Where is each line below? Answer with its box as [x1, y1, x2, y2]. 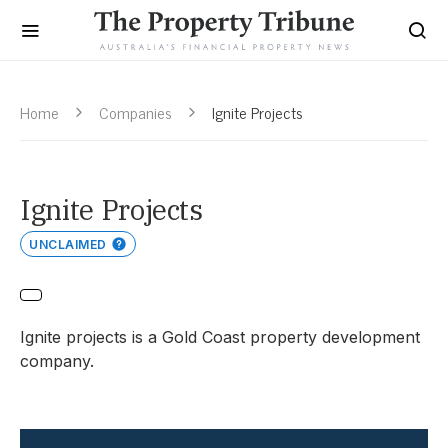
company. [20, 351, 94, 371]
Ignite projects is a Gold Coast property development [20, 327, 420, 347]
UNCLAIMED [29, 237, 107, 252]
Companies [99, 99, 172, 125]
